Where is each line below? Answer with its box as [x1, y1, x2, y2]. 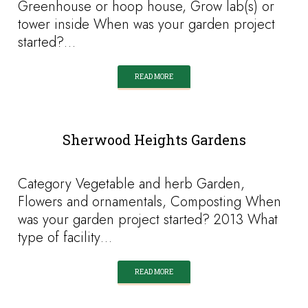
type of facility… [18, 228, 113, 247]
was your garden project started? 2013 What [18, 210, 278, 230]
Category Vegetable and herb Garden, [18, 174, 245, 194]
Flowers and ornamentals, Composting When [18, 192, 282, 212]
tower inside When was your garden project [18, 14, 276, 34]
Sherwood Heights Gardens [62, 131, 246, 148]
